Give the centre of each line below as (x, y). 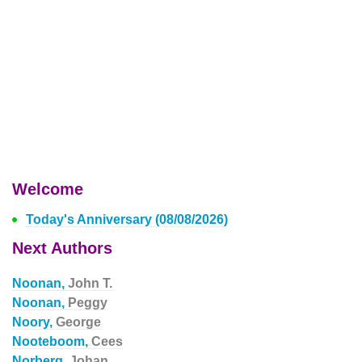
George (78, 322)
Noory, (34, 322)
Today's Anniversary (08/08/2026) (127, 219)
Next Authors (62, 248)
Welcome (48, 189)
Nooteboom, (52, 341)
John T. (90, 283)
